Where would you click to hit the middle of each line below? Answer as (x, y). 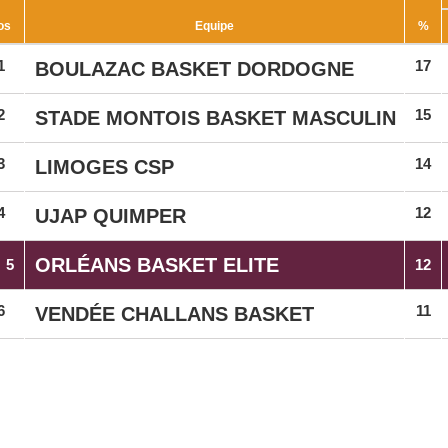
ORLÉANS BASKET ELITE (157, 265)
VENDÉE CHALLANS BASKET (174, 314)
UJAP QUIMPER (110, 216)
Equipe (214, 26)
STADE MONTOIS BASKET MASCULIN (215, 118)
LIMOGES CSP (104, 167)
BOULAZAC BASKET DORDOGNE (194, 69)
